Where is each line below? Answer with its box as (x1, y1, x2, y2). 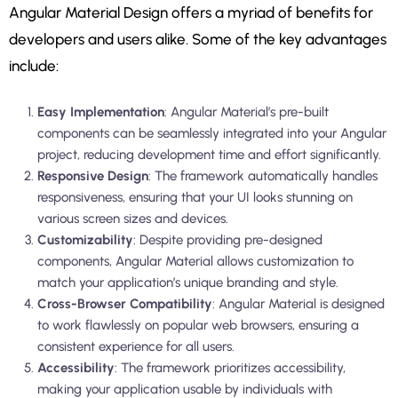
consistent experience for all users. (37, 338, 235, 354)
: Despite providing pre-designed (133, 231, 322, 248)
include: (9, 56, 59, 75)
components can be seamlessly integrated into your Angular (37, 124, 386, 141)
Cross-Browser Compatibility (37, 295, 212, 312)
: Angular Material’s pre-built (164, 103, 329, 120)
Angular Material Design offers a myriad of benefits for (9, 3, 373, 21)
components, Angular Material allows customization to (37, 252, 354, 269)
